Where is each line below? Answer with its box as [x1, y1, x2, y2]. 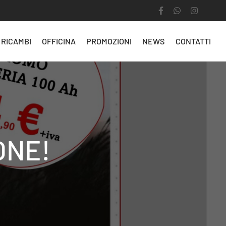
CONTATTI [175, 36, 211, 46]
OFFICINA [41, 36, 76, 46]
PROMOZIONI [86, 36, 132, 46]
